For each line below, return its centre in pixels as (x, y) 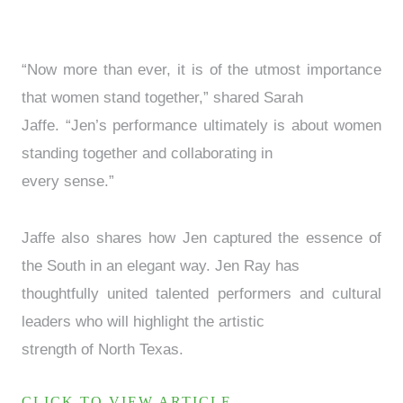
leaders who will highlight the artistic (143, 322)
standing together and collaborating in (147, 154)
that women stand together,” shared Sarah (162, 98)
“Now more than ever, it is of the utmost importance (201, 70)
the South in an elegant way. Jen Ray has (161, 266)
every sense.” (68, 182)
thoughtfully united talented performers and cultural (201, 294)
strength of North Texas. (103, 350)
